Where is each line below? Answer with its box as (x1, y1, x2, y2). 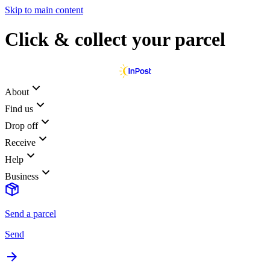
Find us (5, 103, 33, 114)
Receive (5, 137, 36, 148)
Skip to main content (5, 5, 83, 15)
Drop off (5, 120, 38, 131)
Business (5, 171, 39, 181)
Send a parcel (5, 208, 56, 219)
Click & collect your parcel (5, 28, 225, 51)
